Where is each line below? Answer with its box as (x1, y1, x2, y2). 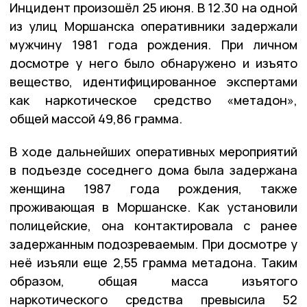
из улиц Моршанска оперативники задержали (10, 17, 297, 34)
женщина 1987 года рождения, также (10, 180, 297, 197)
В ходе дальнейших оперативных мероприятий (10, 143, 297, 160)
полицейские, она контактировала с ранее (10, 217, 297, 234)
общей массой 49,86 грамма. (10, 110, 182, 127)
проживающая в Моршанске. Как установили (10, 198, 297, 215)
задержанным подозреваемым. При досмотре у (10, 235, 297, 252)
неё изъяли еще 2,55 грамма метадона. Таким (10, 254, 297, 271)
